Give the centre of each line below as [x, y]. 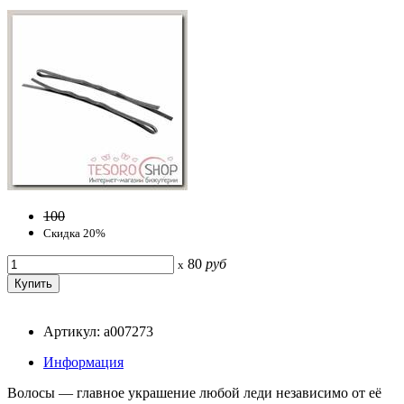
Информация [83, 362]
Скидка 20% [74, 233]
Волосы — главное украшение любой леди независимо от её [194, 392]
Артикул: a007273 [98, 331]
